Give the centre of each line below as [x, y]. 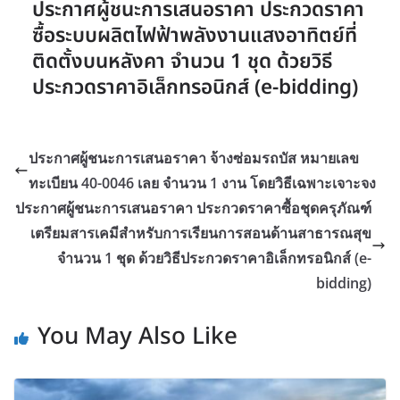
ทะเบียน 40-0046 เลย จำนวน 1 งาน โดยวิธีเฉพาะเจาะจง [202, 183]
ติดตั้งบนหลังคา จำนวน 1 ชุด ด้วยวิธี [182, 62]
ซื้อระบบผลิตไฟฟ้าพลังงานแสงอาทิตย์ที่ [195, 36]
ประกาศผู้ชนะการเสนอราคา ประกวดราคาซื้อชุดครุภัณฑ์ [193, 208]
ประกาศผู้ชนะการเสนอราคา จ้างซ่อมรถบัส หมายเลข [194, 158]
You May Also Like [137, 337]
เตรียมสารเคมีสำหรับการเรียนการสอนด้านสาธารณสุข [201, 233]
